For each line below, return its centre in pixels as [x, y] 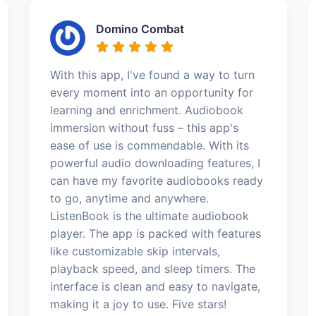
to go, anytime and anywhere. [129, 198]
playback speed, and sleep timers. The [152, 268]
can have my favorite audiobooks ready [156, 180]
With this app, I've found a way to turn [152, 74]
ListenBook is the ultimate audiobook [149, 215]
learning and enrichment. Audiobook [146, 110]
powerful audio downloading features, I [155, 163]
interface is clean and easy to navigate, [155, 286]
